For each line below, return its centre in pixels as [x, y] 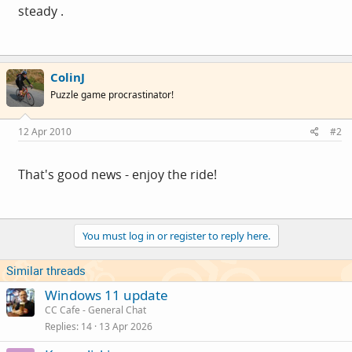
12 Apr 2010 [45, 132]
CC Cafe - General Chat [95, 310]
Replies [60, 326]
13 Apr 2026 [126, 326]
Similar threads [46, 270]
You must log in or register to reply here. [176, 236]
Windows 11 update [106, 295]
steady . [41, 11]
